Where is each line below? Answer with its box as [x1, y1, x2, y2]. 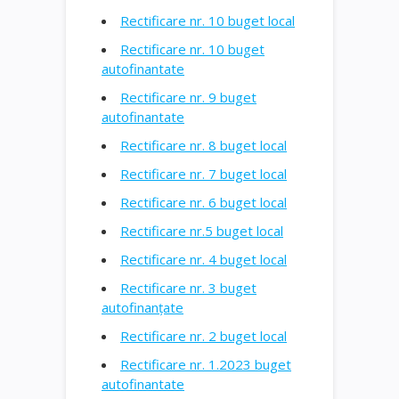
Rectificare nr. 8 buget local [120, 135, 287, 154]
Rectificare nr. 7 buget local [120, 164, 287, 183]
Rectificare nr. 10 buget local [120, 11, 295, 29]
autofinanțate [102, 297, 183, 316]
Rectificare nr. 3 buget [120, 278, 256, 297]
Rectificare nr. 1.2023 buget [120, 354, 291, 373]
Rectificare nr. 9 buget [120, 87, 256, 106]
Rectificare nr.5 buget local [120, 221, 283, 240]
